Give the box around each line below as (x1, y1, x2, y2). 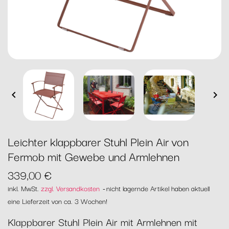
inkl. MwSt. (8, 182, 41, 194)
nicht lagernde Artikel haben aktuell (106, 182, 210, 194)
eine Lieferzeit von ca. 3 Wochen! (8, 195, 107, 207)
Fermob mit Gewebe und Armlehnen (8, 147, 179, 165)
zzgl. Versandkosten (41, 182, 100, 194)
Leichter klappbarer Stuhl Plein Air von (8, 132, 189, 150)
